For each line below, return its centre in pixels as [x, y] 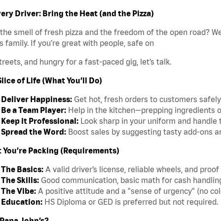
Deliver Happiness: [37, 99]
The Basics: [22, 169]
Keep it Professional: [40, 121]
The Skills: [20, 180]
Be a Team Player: [34, 110]
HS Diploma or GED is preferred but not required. [130, 202]
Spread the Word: [34, 132]
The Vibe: [18, 191]
